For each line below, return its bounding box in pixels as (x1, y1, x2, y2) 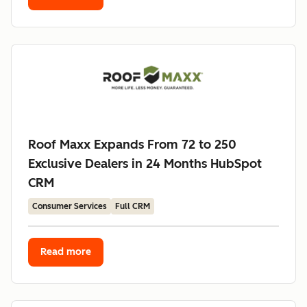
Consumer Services (32, 201, 107, 211)
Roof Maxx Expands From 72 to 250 (28, 137, 236, 152)
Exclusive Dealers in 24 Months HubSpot (28, 156, 262, 171)
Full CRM (115, 201, 150, 211)
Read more (40, 246, 91, 258)
